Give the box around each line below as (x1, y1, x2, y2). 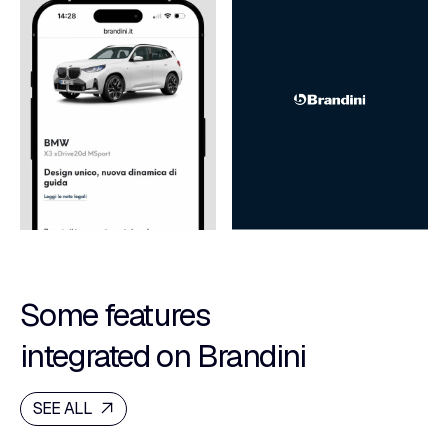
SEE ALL (33, 397, 96, 419)
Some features (20, 293, 210, 335)
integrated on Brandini (20, 334, 306, 376)
